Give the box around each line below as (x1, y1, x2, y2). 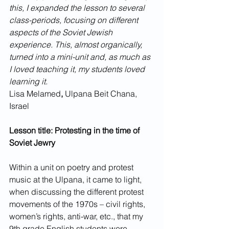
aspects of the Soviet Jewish (9, 27, 114, 37)
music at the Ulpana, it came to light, (9, 174, 144, 185)
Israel (9, 101, 29, 111)
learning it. (9, 76, 48, 86)
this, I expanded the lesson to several (9, 3, 147, 13)
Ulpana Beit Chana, (65, 88, 139, 99)
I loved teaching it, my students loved (9, 64, 147, 74)
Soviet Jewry (9, 138, 55, 148)
